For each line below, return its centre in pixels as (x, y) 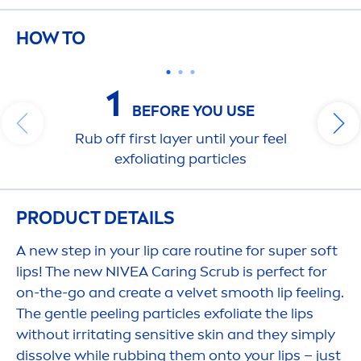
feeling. (318, 293)
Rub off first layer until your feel (180, 139)
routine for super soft (264, 251)
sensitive (164, 335)
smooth (247, 293)
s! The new (68, 272)
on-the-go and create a (96, 293)
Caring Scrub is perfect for (238, 272)
